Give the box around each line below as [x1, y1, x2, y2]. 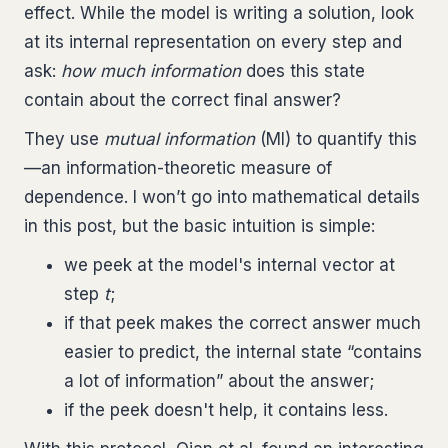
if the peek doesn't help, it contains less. [64, 400, 388, 420]
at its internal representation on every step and [24, 32, 402, 52]
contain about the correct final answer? [24, 90, 341, 110]
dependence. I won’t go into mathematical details [24, 187, 420, 207]
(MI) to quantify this [255, 129, 417, 149]
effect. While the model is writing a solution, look [24, 3, 414, 23]
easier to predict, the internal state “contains [64, 342, 422, 362]
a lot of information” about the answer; [64, 371, 374, 391]
